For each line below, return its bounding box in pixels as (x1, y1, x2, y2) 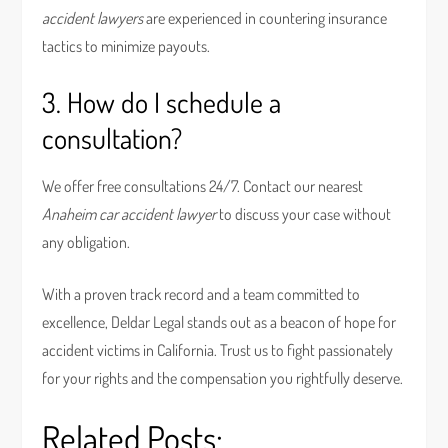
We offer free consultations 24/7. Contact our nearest (42, 176, 364, 196)
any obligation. (42, 232, 131, 252)
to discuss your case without (216, 204, 392, 224)
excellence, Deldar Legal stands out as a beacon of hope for (42, 312, 397, 332)
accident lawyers (42, 8, 144, 28)
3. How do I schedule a (42, 84, 282, 120)
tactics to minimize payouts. (42, 36, 211, 56)
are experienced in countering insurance (143, 8, 388, 28)
